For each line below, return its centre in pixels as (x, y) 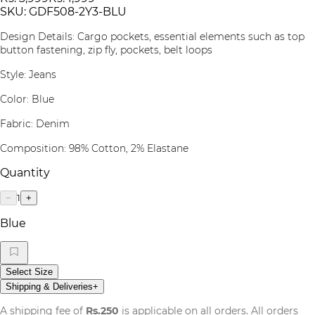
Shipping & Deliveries (49, 286)
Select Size (29, 271)
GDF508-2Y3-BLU (78, 11)
